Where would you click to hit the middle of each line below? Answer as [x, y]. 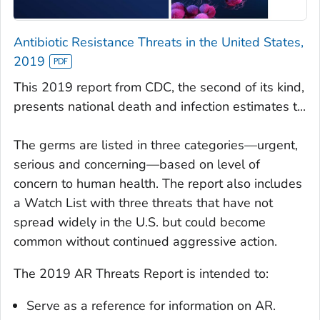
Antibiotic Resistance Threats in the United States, [159, 42]
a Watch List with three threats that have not [143, 203]
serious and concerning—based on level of [137, 165]
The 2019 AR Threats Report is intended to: [141, 274]
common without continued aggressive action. [145, 242]
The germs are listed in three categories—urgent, [156, 145]
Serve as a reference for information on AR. [151, 306]
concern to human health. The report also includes [158, 184]
